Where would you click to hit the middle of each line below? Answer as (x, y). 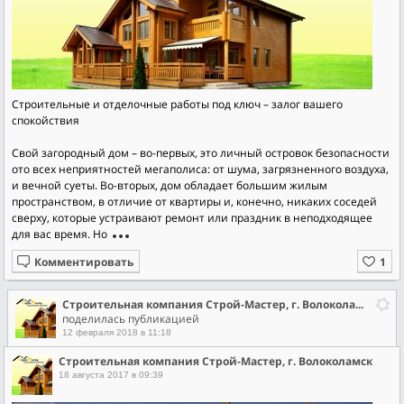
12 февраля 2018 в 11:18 (117, 332)
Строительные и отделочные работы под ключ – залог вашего (177, 104)
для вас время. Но (60, 234)
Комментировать (84, 262)
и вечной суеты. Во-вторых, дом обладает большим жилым (170, 185)
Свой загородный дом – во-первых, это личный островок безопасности (201, 153)
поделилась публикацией (131, 319)
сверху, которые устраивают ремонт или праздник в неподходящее (192, 218)
